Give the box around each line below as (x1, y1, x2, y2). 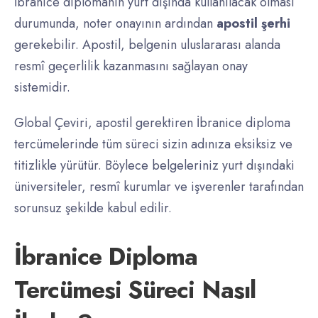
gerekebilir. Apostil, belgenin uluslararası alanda (14, 35, 280, 55)
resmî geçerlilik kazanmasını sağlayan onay (14, 57, 248, 76)
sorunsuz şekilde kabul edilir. (14, 199, 172, 218)
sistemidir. (14, 78, 70, 97)
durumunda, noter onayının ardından (14, 14, 216, 33)
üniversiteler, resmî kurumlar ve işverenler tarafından (14, 177, 304, 197)
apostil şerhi (216, 14, 290, 33)
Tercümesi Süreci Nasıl (14, 273, 256, 308)
